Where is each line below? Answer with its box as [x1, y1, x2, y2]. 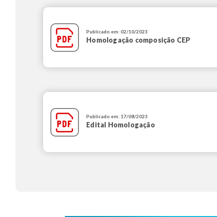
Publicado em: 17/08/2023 [86, 113, 148, 120]
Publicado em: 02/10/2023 [86, 29, 148, 35]
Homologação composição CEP [86, 36, 191, 45]
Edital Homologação [86, 121, 155, 129]
